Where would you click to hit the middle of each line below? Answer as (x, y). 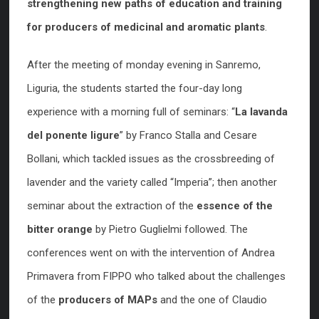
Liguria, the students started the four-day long (135, 88)
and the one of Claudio (212, 300)
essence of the (235, 206)
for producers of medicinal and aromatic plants (146, 27)
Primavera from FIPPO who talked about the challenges (156, 276)
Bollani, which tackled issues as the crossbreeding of (151, 159)
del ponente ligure (73, 135)
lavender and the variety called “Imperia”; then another (152, 182)
